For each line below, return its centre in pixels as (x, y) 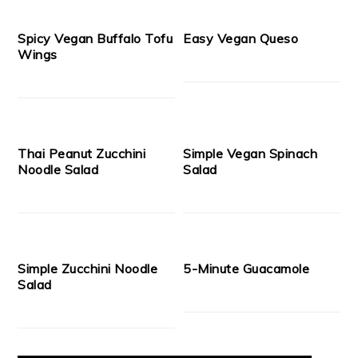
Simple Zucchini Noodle (88, 269)
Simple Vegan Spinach (251, 154)
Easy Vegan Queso (241, 39)
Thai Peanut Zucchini (82, 154)
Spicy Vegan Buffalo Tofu (95, 39)
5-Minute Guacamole (247, 269)
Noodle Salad (58, 170)
